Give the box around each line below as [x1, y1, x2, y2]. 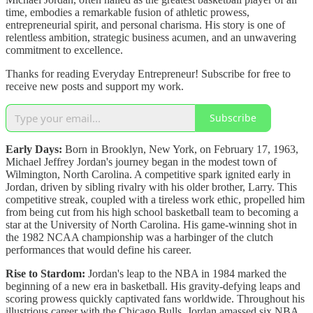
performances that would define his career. [6, 243, 191, 256]
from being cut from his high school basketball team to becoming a [6, 205, 298, 218]
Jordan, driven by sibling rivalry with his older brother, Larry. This [6, 180, 297, 193]
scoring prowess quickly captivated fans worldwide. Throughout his [6, 292, 305, 305]
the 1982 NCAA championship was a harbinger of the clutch [6, 231, 273, 243]
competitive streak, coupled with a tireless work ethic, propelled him [6, 193, 305, 205]
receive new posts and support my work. [6, 80, 184, 92]
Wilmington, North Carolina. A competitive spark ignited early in [6, 168, 291, 180]
